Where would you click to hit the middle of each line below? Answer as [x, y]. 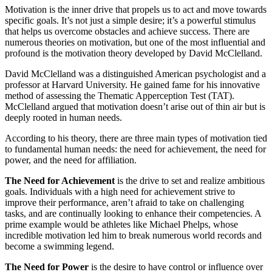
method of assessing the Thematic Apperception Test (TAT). [120, 96]
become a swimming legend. [59, 246]
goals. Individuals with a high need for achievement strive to [120, 192]
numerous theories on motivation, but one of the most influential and [135, 42]
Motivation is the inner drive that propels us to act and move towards [136, 10]
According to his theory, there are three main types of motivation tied [136, 138]
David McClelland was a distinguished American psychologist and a [135, 74]
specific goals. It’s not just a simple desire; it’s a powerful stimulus [130, 21]
